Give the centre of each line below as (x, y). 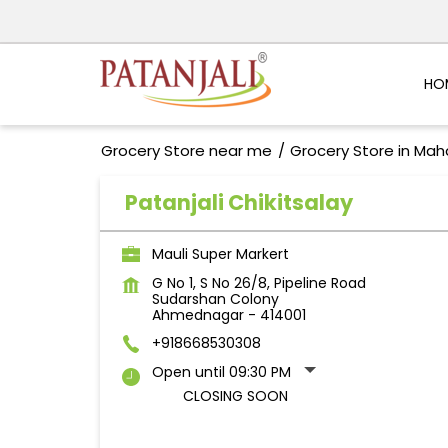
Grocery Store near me (186, 151)
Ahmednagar (197, 315)
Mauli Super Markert (220, 254)
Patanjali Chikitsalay (238, 203)
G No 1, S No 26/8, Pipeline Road (258, 283)
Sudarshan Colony (215, 299)
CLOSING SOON (235, 396)
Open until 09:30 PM (221, 372)
